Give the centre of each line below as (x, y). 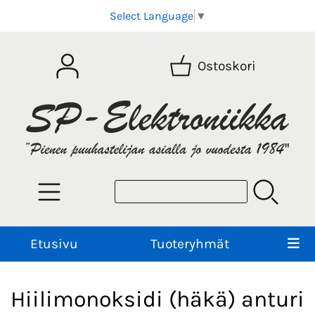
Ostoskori (227, 66)
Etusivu (54, 243)
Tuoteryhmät (190, 243)
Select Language (151, 16)
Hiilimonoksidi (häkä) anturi (157, 300)
